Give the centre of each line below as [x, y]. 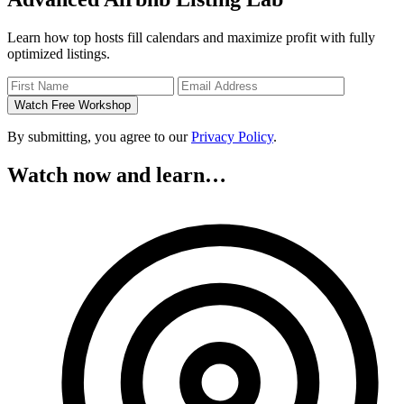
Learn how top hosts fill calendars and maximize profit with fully [191, 37]
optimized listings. [59, 53]
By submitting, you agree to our [99, 136]
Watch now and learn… [117, 174]
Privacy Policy [232, 136]
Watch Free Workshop [73, 105]
